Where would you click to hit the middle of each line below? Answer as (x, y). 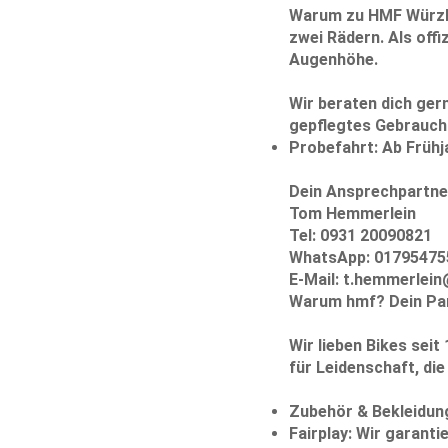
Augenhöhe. (333, 59)
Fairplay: (320, 433)
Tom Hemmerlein (352, 213)
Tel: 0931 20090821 (360, 235)
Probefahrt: (333, 147)
